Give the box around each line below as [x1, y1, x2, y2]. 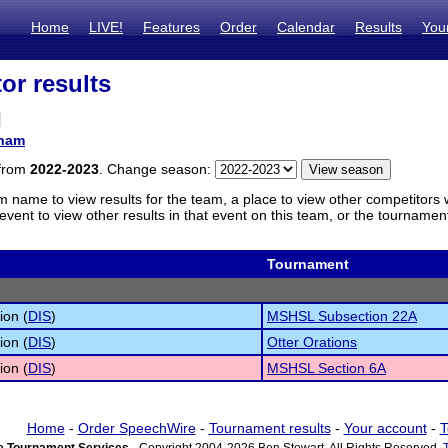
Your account [343, 420, 427, 436]
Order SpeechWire [77, 420, 196, 436]
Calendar [277, 19, 335, 35]
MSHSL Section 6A [267, 360, 386, 376]
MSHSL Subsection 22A [267, 308, 417, 324]
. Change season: [99, 161, 215, 177]
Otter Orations [267, 334, 357, 350]
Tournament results [208, 420, 331, 436]
